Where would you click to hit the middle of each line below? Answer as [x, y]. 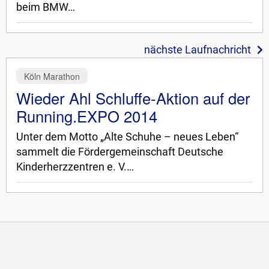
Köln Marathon [52, 76]
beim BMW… [46, 8]
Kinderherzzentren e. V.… [75, 167]
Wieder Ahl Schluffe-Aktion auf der [133, 98]
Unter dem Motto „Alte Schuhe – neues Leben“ [127, 137]
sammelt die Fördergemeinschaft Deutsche [120, 152]
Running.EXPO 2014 [87, 116]
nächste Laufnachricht [198, 50]
